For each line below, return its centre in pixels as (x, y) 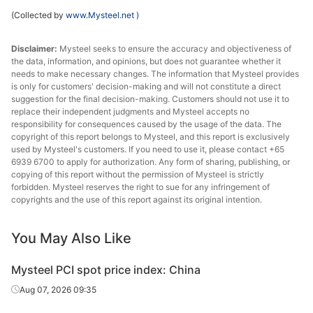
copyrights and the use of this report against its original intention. (137, 199)
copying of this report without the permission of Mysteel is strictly (138, 174)
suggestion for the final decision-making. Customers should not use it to (150, 99)
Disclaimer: (35, 49)
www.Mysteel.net (101, 15)
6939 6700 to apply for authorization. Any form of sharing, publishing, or (151, 162)
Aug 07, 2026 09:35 (58, 290)
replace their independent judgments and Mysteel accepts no (130, 111)
